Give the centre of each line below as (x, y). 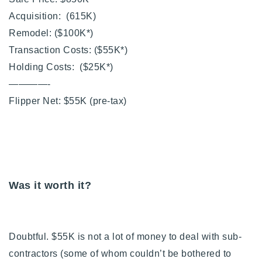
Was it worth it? (53, 186)
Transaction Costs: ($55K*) (68, 50)
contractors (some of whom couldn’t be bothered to (120, 254)
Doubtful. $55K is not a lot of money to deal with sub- (125, 237)
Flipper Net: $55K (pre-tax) (68, 101)
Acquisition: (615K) (52, 16)
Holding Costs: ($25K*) (61, 67)
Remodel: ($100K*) (51, 33)
